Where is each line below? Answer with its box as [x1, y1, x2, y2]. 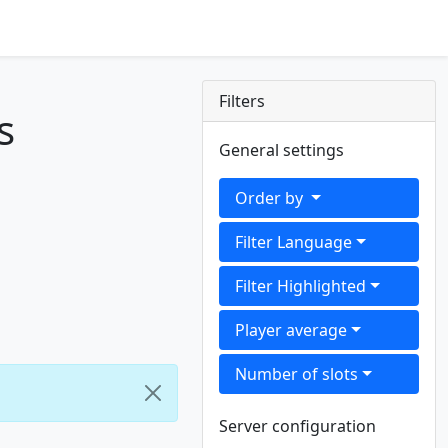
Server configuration [219, 415, 377, 437]
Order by [235, 187, 308, 209]
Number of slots [235, 363, 359, 385]
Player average [235, 319, 348, 341]
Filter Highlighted [235, 275, 367, 297]
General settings [219, 139, 345, 161]
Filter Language [235, 231, 353, 253]
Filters [219, 90, 266, 112]
